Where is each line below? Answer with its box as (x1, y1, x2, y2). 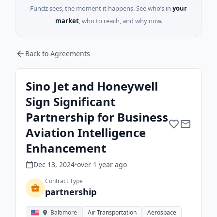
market (55, 16, 79, 25)
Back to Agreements (25, 49, 90, 58)
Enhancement (26, 140, 106, 156)
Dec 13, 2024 (33, 160, 75, 169)
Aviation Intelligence (26, 124, 146, 140)
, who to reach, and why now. (78, 16, 162, 25)
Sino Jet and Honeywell (26, 78, 158, 94)
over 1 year (77, 160, 113, 169)
